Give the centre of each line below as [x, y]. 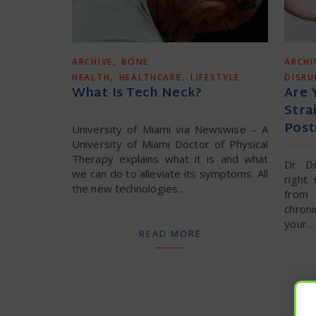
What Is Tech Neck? [137, 93]
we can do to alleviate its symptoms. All [170, 173]
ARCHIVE [92, 61]
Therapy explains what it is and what [170, 158]
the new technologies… [129, 188]
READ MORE [170, 233]
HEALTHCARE [150, 77]
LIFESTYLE [215, 77]
